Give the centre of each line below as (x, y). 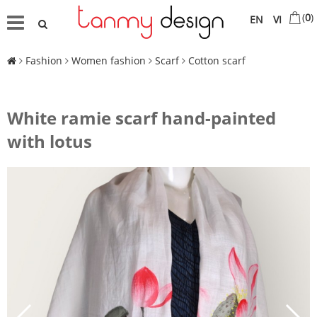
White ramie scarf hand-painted (142, 118)
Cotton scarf (217, 61)
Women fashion (109, 61)
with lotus (50, 142)
